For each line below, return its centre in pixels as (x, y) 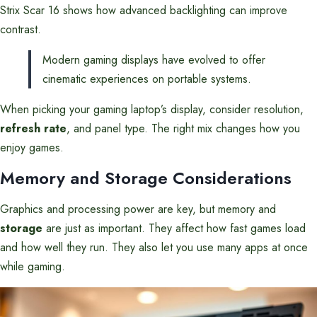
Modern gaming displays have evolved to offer (154, 60)
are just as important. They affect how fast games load (174, 228)
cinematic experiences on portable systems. (147, 79)
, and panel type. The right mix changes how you (183, 128)
